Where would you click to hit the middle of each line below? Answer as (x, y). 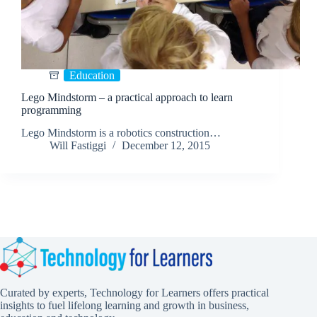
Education (92, 75)
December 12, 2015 (166, 146)
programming (51, 110)
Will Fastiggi (78, 146)
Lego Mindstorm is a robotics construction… (121, 133)
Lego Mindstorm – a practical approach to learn (127, 97)
